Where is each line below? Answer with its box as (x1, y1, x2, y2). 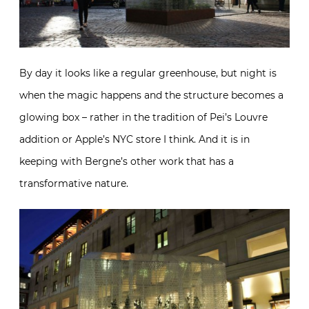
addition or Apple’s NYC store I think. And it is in (19, 132, 250, 146)
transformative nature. (19, 177, 128, 190)
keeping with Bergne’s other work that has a (19, 154, 234, 168)
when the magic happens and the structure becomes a (19, 88, 283, 101)
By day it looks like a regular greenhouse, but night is (19, 66, 277, 79)
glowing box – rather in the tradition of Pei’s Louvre (19, 110, 268, 123)
